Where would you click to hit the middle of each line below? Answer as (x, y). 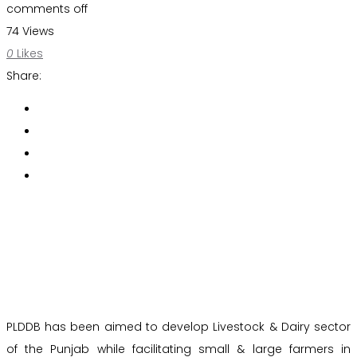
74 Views (30, 31)
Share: (24, 76)
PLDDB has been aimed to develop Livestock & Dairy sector (178, 327)
